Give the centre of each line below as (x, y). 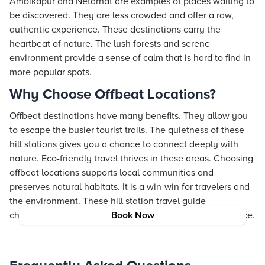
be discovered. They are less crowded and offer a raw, (122, 15)
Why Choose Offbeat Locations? (113, 94)
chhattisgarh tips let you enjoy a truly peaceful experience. (132, 215)
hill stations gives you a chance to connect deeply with (124, 144)
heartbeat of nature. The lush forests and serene (110, 44)
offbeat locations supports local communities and (112, 173)
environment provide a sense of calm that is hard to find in (130, 58)
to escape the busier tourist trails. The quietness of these (127, 130)
